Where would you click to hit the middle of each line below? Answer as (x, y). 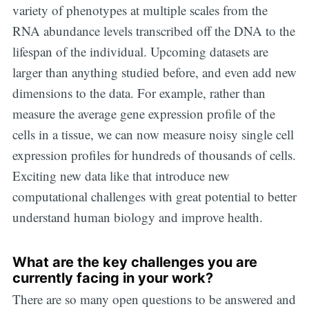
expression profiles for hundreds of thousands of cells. (154, 155)
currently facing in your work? (112, 278)
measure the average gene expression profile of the (143, 114)
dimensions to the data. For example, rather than (139, 93)
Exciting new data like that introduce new (121, 176)
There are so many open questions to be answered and (154, 299)
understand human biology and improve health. (137, 217)
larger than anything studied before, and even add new (154, 72)
